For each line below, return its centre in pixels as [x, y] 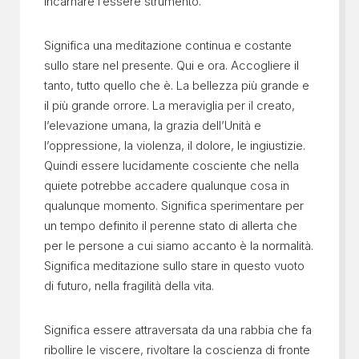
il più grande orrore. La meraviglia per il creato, [169, 105]
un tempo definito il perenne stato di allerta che [170, 225]
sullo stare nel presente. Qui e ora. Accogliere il [171, 65]
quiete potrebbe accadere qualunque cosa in [166, 185]
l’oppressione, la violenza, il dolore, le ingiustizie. [174, 145]
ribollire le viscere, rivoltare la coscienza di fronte [177, 349]
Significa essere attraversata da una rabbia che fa [177, 329]
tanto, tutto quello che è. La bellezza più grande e [176, 85]
